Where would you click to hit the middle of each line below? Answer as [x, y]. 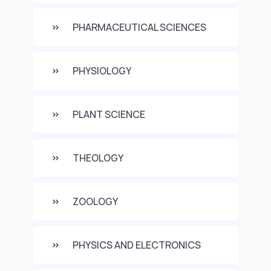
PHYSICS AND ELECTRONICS [137, 245]
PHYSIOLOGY [102, 71]
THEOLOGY [98, 158]
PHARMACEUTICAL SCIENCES [139, 27]
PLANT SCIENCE [109, 114]
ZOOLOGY [95, 201]
